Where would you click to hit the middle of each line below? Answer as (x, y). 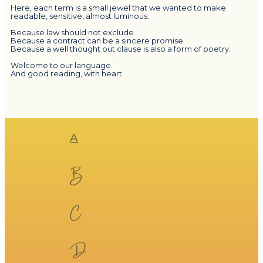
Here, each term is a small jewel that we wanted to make (118, 7)
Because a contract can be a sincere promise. (98, 40)
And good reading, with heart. (67, 73)
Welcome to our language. (62, 65)
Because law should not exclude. (73, 32)
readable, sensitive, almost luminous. (80, 16)
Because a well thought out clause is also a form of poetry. (121, 48)
